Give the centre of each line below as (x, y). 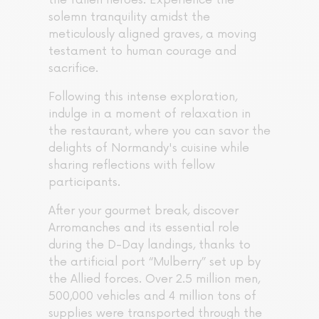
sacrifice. (73, 69)
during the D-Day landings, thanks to (150, 245)
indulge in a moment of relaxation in (150, 114)
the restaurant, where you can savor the (159, 131)
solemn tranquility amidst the (129, 17)
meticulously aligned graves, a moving (152, 35)
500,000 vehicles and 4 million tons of (152, 297)
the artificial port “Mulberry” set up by (155, 262)
